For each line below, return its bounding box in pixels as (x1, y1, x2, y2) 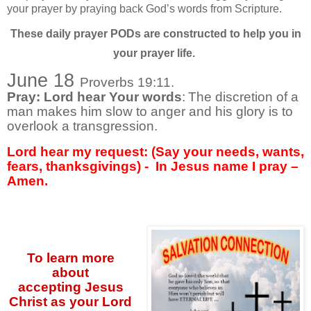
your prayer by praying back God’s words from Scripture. (7, 2, 285, 15)
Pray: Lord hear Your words (7, 90, 182, 105)
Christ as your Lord (9, 294, 133, 309)
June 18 (7, 70, 80, 92)
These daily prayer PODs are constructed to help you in (10, 27, 301, 40)
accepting (17, 279, 85, 294)
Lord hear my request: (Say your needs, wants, (7, 144, 304, 160)
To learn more (26, 250, 115, 265)
